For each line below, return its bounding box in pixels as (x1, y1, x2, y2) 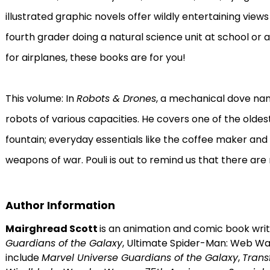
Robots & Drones (76, 92, 156, 105)
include (5, 251, 42, 265)
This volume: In (5, 92, 77, 105)
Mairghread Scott (5, 222, 99, 236)
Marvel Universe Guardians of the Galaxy (41, 251, 238, 265)
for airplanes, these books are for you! (5, 51, 186, 64)
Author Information (5, 198, 115, 213)
